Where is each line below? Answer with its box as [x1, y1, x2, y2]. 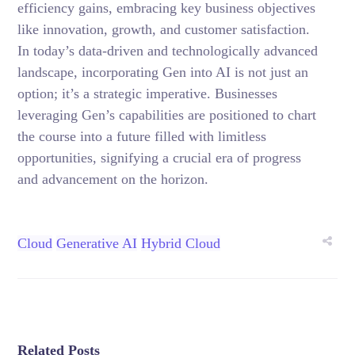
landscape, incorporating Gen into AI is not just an [17, 64, 309, 80]
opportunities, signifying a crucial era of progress [17, 150, 302, 166]
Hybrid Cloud [141, 235, 221, 251]
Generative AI [56, 235, 138, 251]
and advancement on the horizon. [17, 171, 209, 187]
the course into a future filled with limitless [17, 128, 267, 144]
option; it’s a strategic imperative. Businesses [17, 86, 278, 101]
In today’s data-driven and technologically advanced [17, 43, 319, 59]
